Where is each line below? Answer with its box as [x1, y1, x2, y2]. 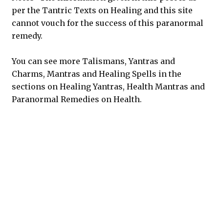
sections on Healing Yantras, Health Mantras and [12, 82, 205, 91]
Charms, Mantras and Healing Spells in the [12, 69, 181, 79]
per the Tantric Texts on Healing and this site [12, 5, 193, 15]
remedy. [12, 31, 43, 41]
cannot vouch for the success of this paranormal [12, 18, 203, 28]
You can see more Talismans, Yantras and [12, 56, 175, 66]
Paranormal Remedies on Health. [12, 94, 142, 104]
